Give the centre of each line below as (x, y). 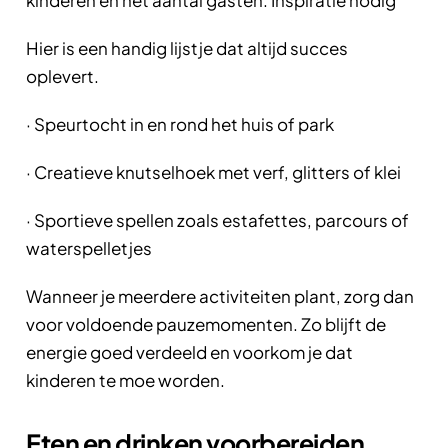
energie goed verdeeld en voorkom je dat (189, 351)
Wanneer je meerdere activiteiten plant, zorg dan (220, 295)
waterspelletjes (89, 247)
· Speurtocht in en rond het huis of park (180, 123)
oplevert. (62, 75)
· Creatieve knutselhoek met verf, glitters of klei (213, 171)
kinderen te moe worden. (125, 379)
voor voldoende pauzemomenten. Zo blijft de (206, 323)
